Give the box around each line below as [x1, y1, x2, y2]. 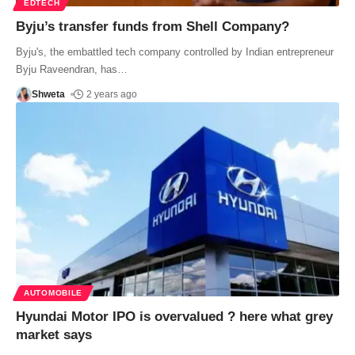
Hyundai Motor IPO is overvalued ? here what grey [16, 308, 333, 324]
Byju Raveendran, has [16, 63, 117, 75]
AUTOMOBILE [24, 288, 82, 297]
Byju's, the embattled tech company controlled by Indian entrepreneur [16, 45, 334, 58]
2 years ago [86, 88, 138, 100]
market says [16, 326, 92, 342]
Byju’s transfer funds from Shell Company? [16, 18, 289, 34]
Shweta [32, 88, 65, 100]
